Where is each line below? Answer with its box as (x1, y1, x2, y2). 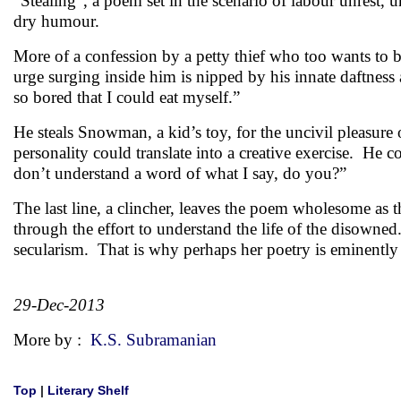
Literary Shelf (47, 383, 129, 397)
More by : (13, 330, 90, 349)
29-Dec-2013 (13, 295, 105, 314)
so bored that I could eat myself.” (13, 88, 240, 107)
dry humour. (13, 12, 99, 30)
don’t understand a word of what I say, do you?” (13, 164, 346, 183)
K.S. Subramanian (90, 330, 217, 349)
